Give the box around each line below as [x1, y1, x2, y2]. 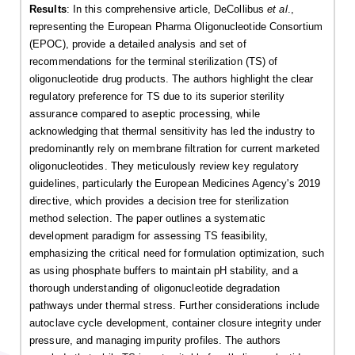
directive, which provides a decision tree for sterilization [29, 195, 288, 208]
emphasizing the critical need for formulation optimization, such [29, 247, 325, 260]
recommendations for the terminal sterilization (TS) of [29, 55, 278, 68]
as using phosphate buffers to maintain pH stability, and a [29, 265, 298, 277]
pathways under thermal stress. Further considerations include [29, 300, 320, 312]
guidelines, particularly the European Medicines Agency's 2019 [29, 177, 321, 190]
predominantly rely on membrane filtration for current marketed [29, 143, 320, 155]
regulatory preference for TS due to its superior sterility [29, 90, 284, 103]
